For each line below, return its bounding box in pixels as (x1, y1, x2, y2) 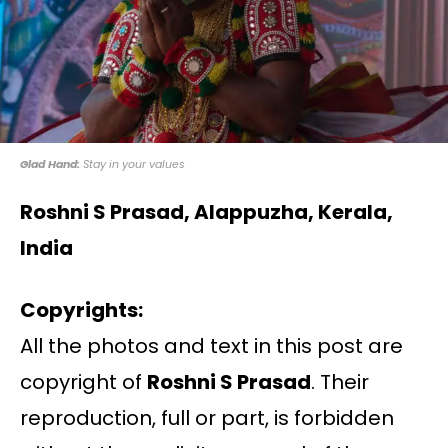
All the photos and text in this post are (20, 332, 403, 361)
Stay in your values (80, 156, 185, 173)
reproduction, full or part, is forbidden (20, 404, 394, 433)
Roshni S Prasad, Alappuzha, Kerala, (20, 198, 393, 227)
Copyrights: (20, 296, 143, 325)
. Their (311, 368, 369, 397)
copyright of (20, 368, 147, 397)
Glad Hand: (20, 156, 80, 173)
